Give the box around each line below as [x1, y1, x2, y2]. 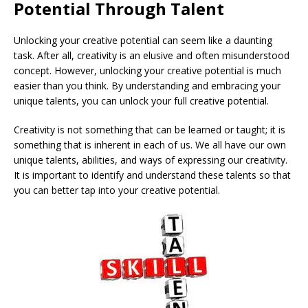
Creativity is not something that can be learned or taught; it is [14, 122, 285, 136]
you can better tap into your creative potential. [14, 183, 220, 197]
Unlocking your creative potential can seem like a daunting [14, 33, 272, 47]
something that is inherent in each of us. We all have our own [14, 137, 286, 151]
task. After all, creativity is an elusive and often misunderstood [14, 48, 289, 62]
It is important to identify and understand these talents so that [14, 168, 291, 181]
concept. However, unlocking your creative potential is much [14, 63, 281, 77]
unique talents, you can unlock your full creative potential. [14, 93, 269, 107]
